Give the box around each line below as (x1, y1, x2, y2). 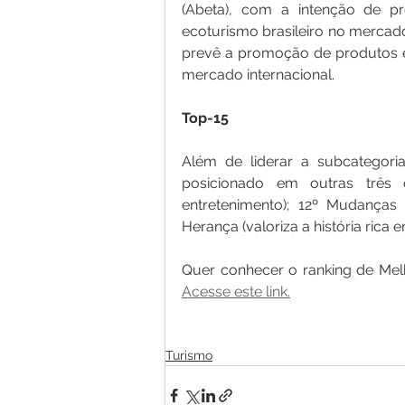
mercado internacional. (182, 65, 338, 83)
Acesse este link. (182, 282, 290, 300)
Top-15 (182, 108, 229, 127)
